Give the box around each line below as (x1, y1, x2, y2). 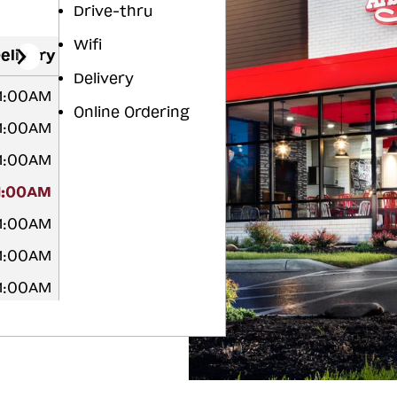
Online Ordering (74, 103, 190, 121)
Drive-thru (74, 2, 153, 19)
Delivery (74, 69, 134, 87)
